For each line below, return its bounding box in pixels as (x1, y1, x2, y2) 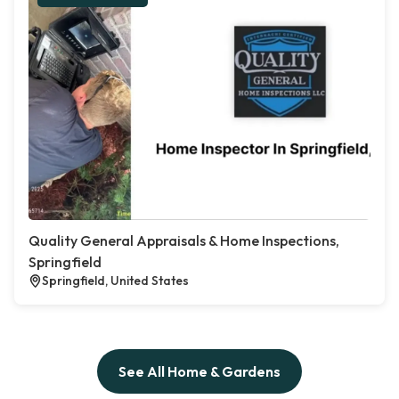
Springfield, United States (42, 273, 189, 289)
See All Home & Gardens (118, 362, 281, 381)
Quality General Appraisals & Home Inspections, (28, 232, 339, 250)
